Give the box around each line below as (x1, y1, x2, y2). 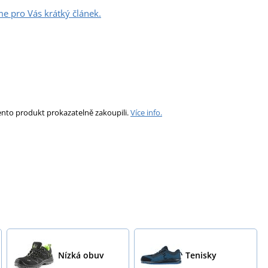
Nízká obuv (57, 249, 103, 261)
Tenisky (185, 249, 217, 261)
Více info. (130, 106, 162, 118)
